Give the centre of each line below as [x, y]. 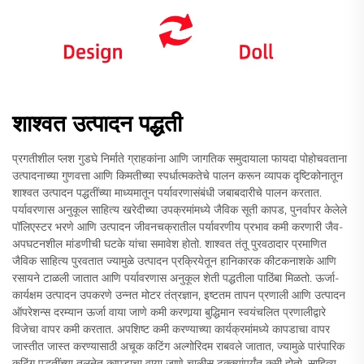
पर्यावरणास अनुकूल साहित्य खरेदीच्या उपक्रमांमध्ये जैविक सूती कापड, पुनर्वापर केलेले [180, 209]
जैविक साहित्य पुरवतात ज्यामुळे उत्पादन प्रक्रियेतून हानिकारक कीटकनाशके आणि [174, 260]
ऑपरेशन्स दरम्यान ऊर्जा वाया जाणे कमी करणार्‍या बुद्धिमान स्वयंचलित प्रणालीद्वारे [169, 312]
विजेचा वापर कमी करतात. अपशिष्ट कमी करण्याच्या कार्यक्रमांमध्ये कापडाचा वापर [171, 329]
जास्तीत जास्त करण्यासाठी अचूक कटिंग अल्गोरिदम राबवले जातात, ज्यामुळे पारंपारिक [178, 346]
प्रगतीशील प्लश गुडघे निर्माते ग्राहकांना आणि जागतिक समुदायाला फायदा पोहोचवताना [180, 158]
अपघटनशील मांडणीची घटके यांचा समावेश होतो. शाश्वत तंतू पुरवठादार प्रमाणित [169, 243]
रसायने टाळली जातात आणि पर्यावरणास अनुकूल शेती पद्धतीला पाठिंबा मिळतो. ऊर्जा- [175, 277]
